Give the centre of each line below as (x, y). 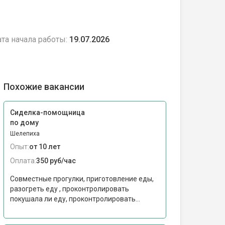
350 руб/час (56, 161)
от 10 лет (45, 147)
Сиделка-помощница (47, 113)
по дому (24, 123)
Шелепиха (25, 134)
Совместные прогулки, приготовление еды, (82, 179)
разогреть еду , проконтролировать (70, 189)
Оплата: (23, 161)
